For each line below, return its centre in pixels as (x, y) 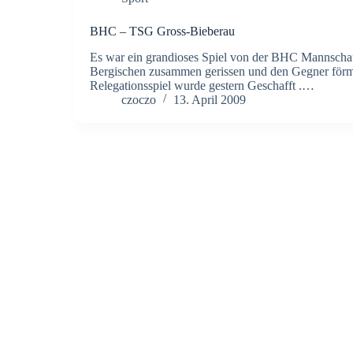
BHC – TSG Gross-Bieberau (162, 31)
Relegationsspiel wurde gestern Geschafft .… (202, 85)
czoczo (138, 99)
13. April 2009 (209, 99)
